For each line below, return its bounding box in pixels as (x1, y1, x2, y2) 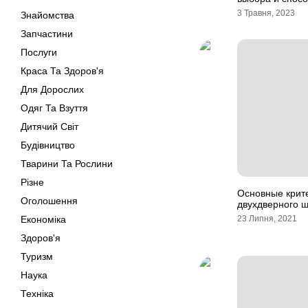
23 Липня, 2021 (237, 214, 297, 223)
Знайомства (21, 10, 74, 21)
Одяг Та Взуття (21, 102, 88, 113)
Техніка (21, 288, 54, 299)
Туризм (21, 251, 53, 262)
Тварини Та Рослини (21, 158, 113, 169)
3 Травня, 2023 (237, 8, 295, 18)
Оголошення (21, 195, 78, 206)
